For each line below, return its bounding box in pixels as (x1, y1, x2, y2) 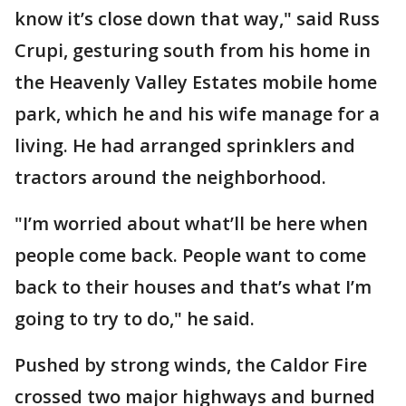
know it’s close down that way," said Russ (14, 6, 380, 31)
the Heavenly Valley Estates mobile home (14, 70, 377, 94)
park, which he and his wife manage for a (14, 101, 380, 126)
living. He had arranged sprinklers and (14, 133, 355, 158)
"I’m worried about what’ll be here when (14, 211, 368, 236)
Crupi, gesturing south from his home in (14, 38, 371, 63)
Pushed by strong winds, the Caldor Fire (14, 353, 367, 377)
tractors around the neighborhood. (14, 165, 326, 189)
